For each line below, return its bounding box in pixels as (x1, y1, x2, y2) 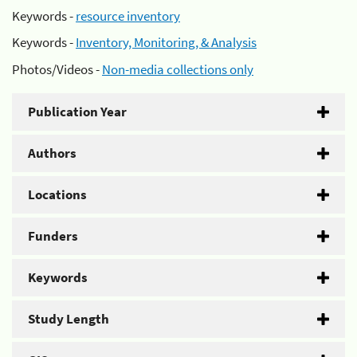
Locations (28, 185, 87, 203)
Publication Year (28, 102, 127, 120)
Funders (28, 226, 78, 245)
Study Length (28, 309, 109, 328)
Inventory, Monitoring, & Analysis (76, 33, 257, 51)
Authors (28, 143, 76, 162)
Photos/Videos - (12, 60, 102, 78)
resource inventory (76, 6, 180, 25)
